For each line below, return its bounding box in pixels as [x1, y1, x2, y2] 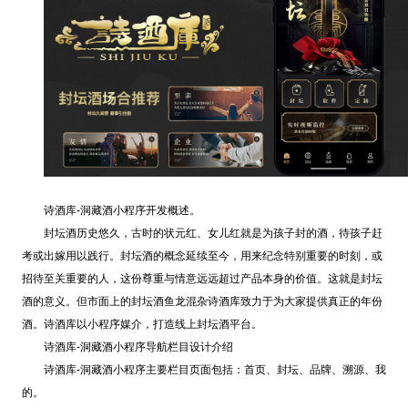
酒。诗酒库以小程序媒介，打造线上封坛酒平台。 [21, 317, 262, 331]
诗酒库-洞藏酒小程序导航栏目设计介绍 [43, 340, 233, 353]
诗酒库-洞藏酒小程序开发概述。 [43, 203, 200, 217]
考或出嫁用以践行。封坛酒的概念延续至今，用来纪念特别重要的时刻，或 [21, 249, 382, 262]
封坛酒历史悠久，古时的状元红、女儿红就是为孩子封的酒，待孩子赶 [43, 226, 382, 240]
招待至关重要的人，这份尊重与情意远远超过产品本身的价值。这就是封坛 [21, 271, 382, 285]
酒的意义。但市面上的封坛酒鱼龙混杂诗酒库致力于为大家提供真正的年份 [21, 294, 382, 308]
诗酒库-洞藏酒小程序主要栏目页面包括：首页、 [43, 362, 277, 376]
